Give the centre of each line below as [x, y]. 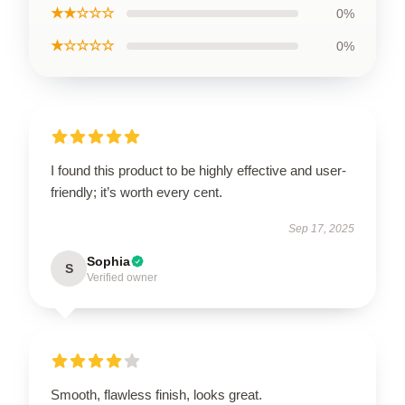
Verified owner [122, 278]
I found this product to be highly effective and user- [198, 170]
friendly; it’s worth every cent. [137, 192]
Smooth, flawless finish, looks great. [156, 395]
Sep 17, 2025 [321, 229]
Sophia [108, 261]
